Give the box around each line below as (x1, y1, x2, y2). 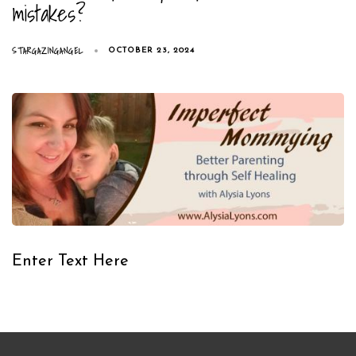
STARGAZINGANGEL (12, 44, 83, 57)
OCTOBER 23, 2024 (108, 46, 195, 55)
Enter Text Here (12, 253, 129, 270)
